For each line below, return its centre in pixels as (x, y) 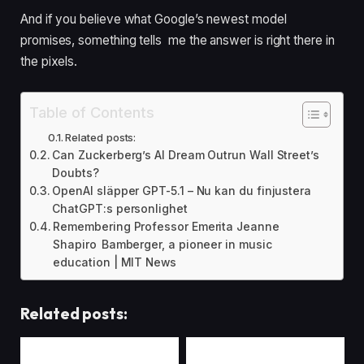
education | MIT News (115, 262)
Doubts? (76, 173)
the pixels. (49, 61)
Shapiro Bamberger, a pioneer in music (162, 244)
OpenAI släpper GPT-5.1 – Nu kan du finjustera (182, 191)
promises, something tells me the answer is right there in (178, 40)
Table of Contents (92, 112)
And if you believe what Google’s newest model (154, 19)
